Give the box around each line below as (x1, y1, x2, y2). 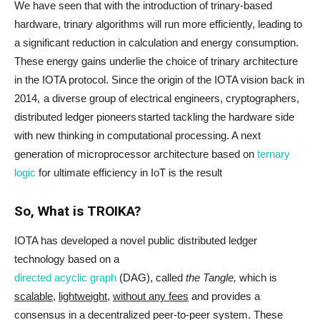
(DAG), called (116, 271, 186, 284)
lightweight (59, 290, 107, 303)
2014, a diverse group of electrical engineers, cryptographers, (14, 92, 299, 105)
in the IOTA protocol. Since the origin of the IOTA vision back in (14, 74, 304, 86)
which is (236, 271, 277, 284)
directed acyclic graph (14, 271, 116, 284)
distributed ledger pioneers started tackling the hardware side (14, 111, 294, 124)
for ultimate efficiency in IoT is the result (39, 166, 222, 179)
